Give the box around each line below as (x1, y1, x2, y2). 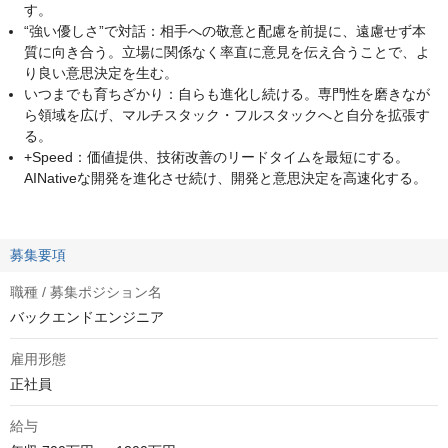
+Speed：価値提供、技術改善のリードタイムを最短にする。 (24, 149, 409, 166)
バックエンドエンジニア (10, 309, 164, 326)
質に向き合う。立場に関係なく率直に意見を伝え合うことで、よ (24, 44, 430, 61)
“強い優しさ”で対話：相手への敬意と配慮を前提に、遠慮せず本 (24, 23, 426, 40)
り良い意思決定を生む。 (24, 65, 178, 82)
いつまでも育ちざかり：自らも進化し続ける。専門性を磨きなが (24, 86, 430, 103)
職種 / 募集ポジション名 (10, 284, 162, 301)
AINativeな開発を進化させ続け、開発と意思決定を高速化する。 (24, 170, 427, 187)
